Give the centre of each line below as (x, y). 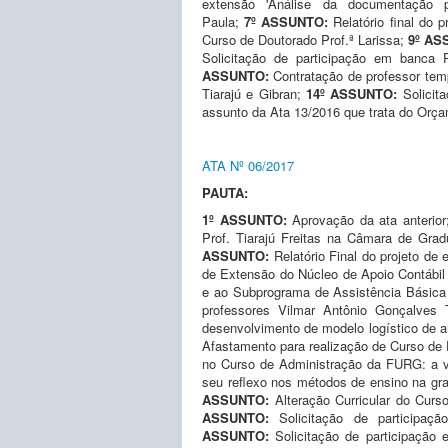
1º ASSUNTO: (247, 219)
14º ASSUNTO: (352, 93)
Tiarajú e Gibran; (254, 93)
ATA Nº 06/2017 (248, 165)
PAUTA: (227, 192)
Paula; (223, 21)
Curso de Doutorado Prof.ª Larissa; (305, 39)
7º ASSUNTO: (289, 21)
